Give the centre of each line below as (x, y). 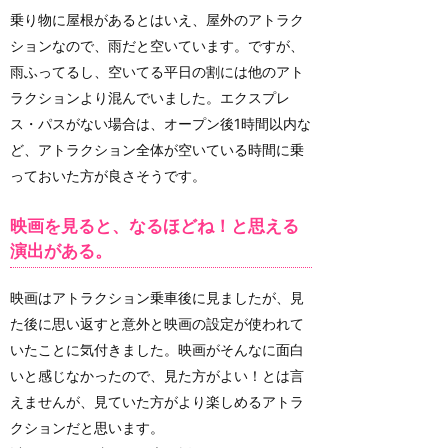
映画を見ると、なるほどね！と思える (154, 226)
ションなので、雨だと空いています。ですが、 (157, 45)
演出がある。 (61, 251)
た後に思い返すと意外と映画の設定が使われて (157, 323)
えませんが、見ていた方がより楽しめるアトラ (157, 401)
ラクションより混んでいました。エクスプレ (150, 97)
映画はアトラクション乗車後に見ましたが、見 (157, 297)
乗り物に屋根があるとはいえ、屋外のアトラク (157, 19)
